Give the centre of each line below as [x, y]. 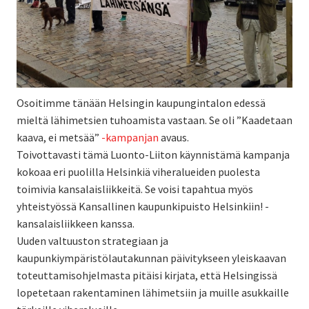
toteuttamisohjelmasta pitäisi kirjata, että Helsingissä [147, 276]
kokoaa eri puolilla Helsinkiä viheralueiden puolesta [138, 172]
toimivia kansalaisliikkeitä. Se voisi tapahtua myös [135, 189]
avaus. [174, 138]
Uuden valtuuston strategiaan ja [92, 241]
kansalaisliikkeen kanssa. [76, 224]
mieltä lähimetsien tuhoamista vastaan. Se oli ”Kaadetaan [154, 120]
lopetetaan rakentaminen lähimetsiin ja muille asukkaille [153, 293]
